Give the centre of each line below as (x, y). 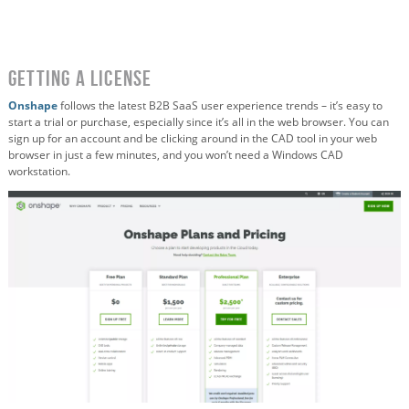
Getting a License (80, 78)
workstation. (39, 171)
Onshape (34, 105)
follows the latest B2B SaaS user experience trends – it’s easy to (221, 105)
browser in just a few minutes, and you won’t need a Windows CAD (176, 154)
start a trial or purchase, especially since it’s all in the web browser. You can (199, 121)
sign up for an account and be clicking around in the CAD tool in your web (193, 138)
